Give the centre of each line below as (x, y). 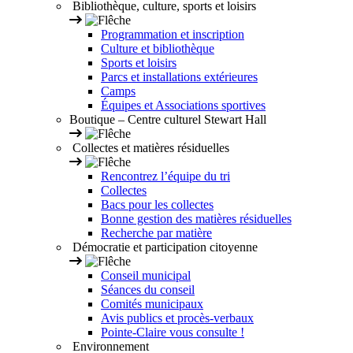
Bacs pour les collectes (157, 205)
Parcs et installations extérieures (179, 77)
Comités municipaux (152, 304)
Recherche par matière (156, 233)
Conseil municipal (146, 276)
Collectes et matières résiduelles (149, 148)
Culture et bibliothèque (158, 49)
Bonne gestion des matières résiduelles (196, 219)
